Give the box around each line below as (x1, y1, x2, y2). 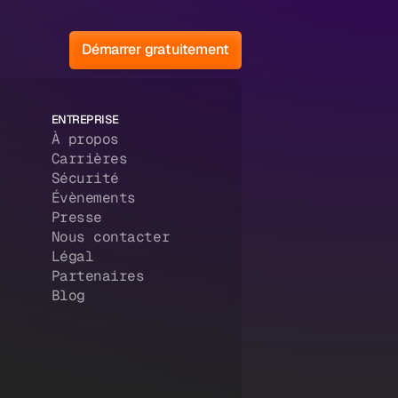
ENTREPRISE (51, 112, 119, 128)
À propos (51, 130, 119, 149)
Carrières (51, 149, 128, 169)
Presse (51, 208, 102, 227)
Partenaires (51, 267, 145, 286)
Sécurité (51, 169, 119, 188)
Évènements (51, 188, 136, 208)
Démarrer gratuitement (81, 40, 229, 60)
